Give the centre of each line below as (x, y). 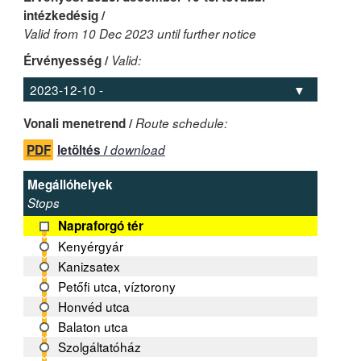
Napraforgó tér (101, 226)
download (138, 150)
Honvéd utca (94, 307)
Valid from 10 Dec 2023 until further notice (140, 33)
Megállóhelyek (70, 185)
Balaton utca (93, 327)
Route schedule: (181, 123)
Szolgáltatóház (100, 347)
